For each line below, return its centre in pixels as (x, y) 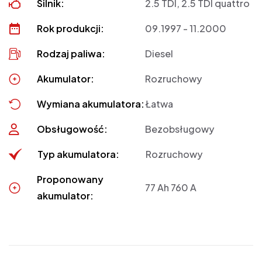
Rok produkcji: (71, 29)
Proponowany (70, 180)
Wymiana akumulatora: (91, 104)
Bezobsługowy (180, 129)
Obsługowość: (73, 129)
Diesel (159, 54)
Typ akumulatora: (78, 154)
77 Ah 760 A (171, 188)
